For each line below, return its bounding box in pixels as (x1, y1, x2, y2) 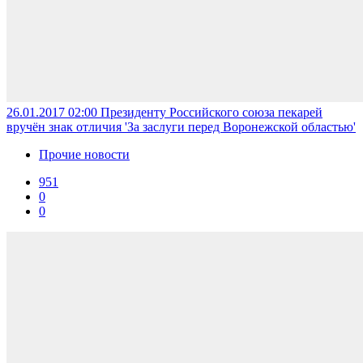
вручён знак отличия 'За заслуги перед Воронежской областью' (6, 119, 356, 134)
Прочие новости (39, 147, 130, 161)
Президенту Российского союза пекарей (100, 105, 322, 119)
